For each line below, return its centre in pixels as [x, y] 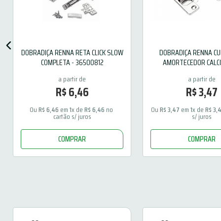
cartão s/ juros [72, 116]
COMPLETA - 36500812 [72, 62]
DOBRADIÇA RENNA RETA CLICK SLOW [72, 52]
